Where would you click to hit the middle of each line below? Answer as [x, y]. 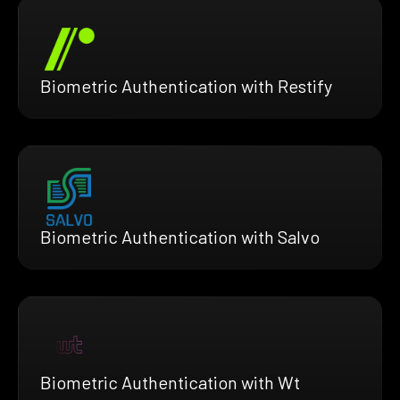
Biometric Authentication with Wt [170, 382]
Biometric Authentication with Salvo [180, 236]
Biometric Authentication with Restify [186, 85]
